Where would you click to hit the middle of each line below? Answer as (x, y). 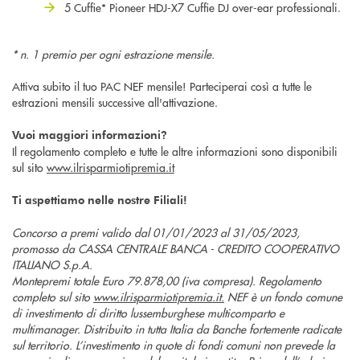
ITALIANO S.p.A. (52, 264)
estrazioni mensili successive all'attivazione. (115, 102)
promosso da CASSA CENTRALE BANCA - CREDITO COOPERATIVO (176, 248)
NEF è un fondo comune (283, 296)
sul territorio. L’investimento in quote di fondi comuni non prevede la (174, 344)
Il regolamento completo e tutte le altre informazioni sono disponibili (175, 151)
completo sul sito (53, 296)
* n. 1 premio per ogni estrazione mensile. (113, 53)
